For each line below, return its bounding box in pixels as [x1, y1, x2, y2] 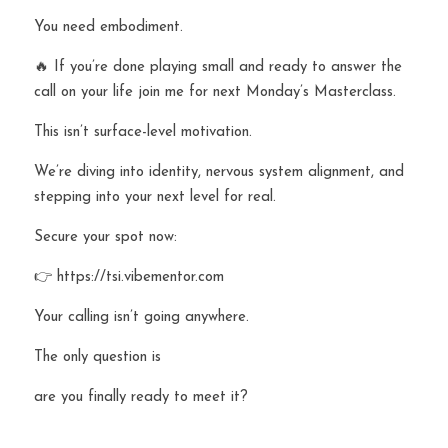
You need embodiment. [34, 20, 183, 35]
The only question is [34, 350, 166, 365]
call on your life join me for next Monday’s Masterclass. [34, 85, 396, 100]
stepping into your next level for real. [34, 190, 276, 205]
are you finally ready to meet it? [34, 390, 248, 405]
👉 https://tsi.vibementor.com [34, 270, 224, 285]
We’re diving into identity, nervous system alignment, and [34, 165, 404, 180]
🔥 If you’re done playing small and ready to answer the [34, 60, 402, 75]
